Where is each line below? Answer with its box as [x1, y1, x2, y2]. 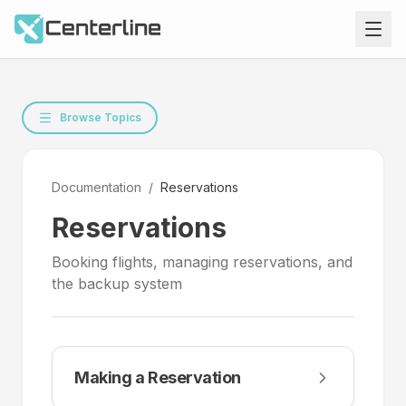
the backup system [52, 275, 182, 293]
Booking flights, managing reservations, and [52, 253, 353, 271]
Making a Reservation [74, 368, 241, 387]
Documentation [52, 179, 141, 195]
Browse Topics [60, 111, 141, 124]
